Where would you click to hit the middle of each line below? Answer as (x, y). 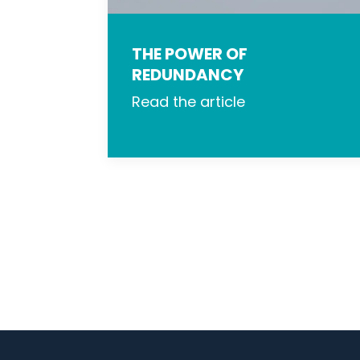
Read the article (188, 102)
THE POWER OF (189, 54)
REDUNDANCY (187, 75)
